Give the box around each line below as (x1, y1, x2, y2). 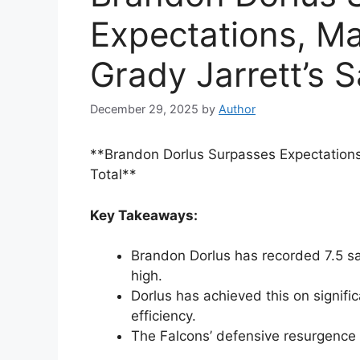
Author (219, 102, 256, 117)
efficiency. (131, 308, 196, 325)
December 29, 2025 (90, 102, 198, 117)
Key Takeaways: (90, 207, 198, 223)
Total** (90, 166, 137, 183)
